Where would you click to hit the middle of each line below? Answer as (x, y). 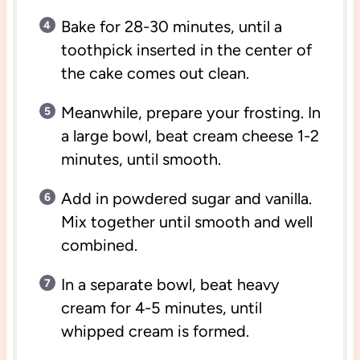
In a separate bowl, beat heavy (170, 284)
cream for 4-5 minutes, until (161, 307)
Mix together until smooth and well (186, 221)
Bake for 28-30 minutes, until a (171, 26)
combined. (99, 245)
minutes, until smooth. (141, 159)
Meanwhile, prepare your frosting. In (190, 112)
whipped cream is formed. (155, 331)
